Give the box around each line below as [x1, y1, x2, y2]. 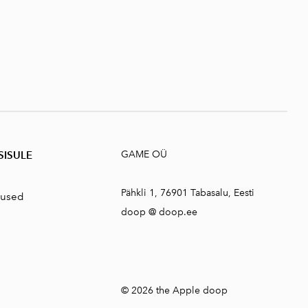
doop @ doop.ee [120, 206, 197, 219]
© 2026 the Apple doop [120, 285, 228, 296]
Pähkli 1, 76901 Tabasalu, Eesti [120, 187, 254, 199]
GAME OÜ [120, 148, 167, 161]
